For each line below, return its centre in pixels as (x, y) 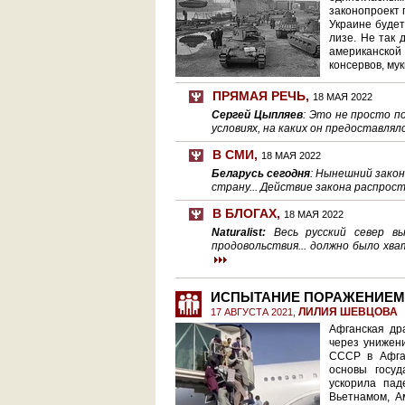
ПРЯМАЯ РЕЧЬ (259, 96)
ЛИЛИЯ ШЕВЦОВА (348, 312)
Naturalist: (243, 232)
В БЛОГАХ (245, 213)
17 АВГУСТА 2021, (254, 312)
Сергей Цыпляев (257, 115)
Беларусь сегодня (261, 174)
